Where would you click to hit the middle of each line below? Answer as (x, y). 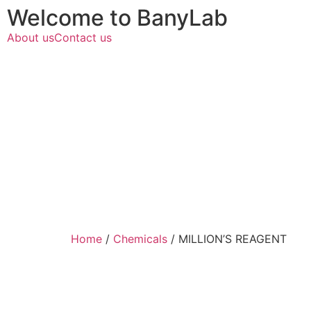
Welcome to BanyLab (117, 18)
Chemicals (140, 239)
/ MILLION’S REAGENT (227, 239)
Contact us (83, 37)
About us (31, 37)
